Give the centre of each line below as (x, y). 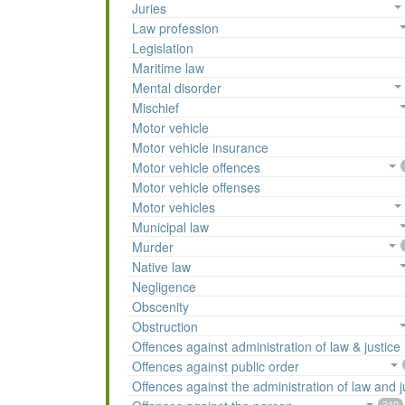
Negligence (164, 287)
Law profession (175, 28)
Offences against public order (216, 367)
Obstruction (165, 327)
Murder (153, 247)
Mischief (155, 108)
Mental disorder (177, 88)
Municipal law (170, 227)
